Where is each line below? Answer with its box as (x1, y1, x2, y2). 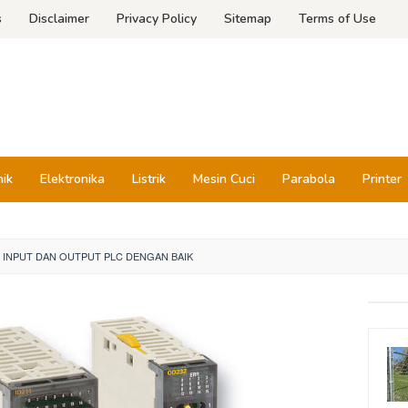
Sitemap (224, 10, 271, 27)
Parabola (282, 170, 335, 188)
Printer (362, 170, 402, 188)
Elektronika (40, 170, 105, 188)
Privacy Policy (117, 10, 197, 27)
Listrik (132, 170, 166, 188)
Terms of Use (299, 10, 376, 27)
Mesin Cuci (193, 170, 255, 188)
